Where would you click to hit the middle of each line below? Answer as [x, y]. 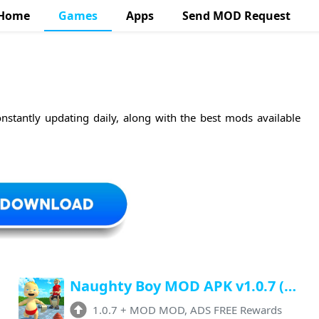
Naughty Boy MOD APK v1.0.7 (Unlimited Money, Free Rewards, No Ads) [290, 286]
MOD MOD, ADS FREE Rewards [205, 309]
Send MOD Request [236, 16]
